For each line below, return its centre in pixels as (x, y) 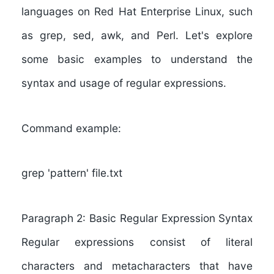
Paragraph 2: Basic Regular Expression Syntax (137, 218)
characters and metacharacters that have (137, 265)
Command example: (71, 128)
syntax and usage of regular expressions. (124, 83)
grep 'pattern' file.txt (72, 173)
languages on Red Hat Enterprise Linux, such (137, 11)
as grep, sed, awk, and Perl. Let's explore (137, 35)
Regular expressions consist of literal (137, 242)
